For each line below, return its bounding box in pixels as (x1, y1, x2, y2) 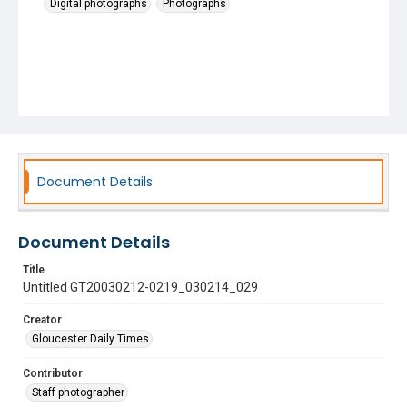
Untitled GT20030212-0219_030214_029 (23, 280, 258, 294)
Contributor (23, 367, 83, 380)
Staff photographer (32, 386, 124, 399)
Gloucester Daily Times (32, 333, 149, 345)
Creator (23, 313, 62, 326)
